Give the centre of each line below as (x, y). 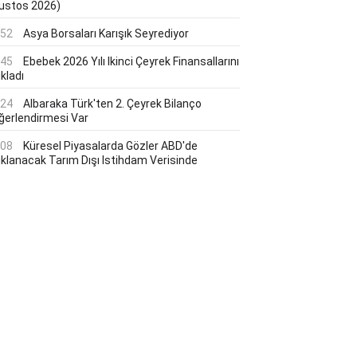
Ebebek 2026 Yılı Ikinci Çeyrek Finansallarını (131, 61)
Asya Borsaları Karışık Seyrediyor (106, 33)
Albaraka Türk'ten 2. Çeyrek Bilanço (112, 104)
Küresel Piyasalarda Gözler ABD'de (110, 146)
